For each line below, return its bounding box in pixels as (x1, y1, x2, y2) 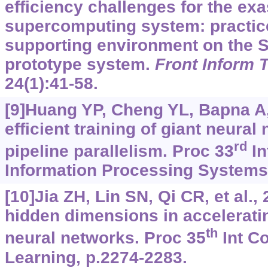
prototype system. (4, 55, 155, 74)
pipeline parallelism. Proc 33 (4, 142, 234, 161)
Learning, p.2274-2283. (4, 248, 187, 267)
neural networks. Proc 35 (4, 229, 206, 248)
